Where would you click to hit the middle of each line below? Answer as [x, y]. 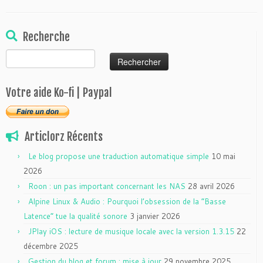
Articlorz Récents [64, 136]
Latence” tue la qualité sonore [75, 216]
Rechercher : [28, 55]
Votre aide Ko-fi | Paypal [59, 92]
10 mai [223, 156]
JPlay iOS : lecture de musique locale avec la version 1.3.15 [131, 231]
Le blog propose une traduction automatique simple [119, 156]
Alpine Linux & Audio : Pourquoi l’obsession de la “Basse [127, 201]
